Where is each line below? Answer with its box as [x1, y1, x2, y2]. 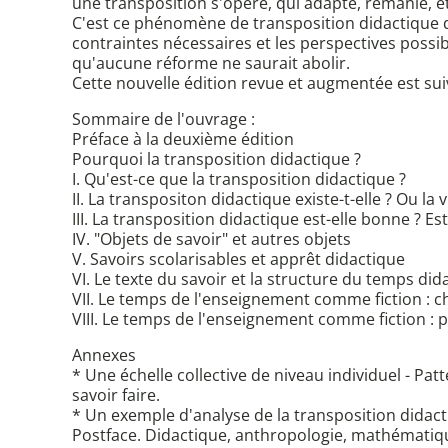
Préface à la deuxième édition [72, 128, 294, 151]
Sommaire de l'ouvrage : [72, 108, 255, 131]
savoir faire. [72, 384, 160, 407]
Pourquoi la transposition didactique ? [72, 148, 361, 171]
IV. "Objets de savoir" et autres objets [72, 228, 351, 251]
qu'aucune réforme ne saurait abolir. [72, 52, 350, 75]
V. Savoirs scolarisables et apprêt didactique [72, 248, 405, 271]
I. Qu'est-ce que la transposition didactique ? [72, 168, 406, 191]
